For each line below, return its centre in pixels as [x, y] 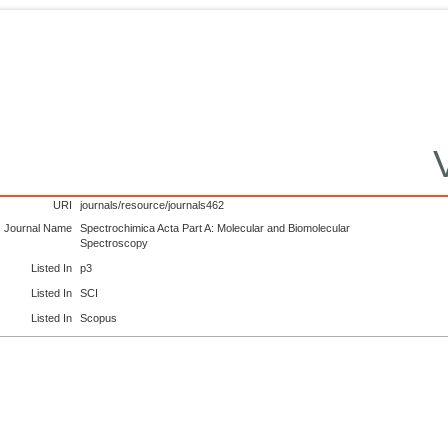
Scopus [99, 318]
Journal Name [38, 227]
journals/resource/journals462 [152, 204]
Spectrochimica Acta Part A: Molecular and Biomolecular [215, 227]
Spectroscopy [114, 242]
